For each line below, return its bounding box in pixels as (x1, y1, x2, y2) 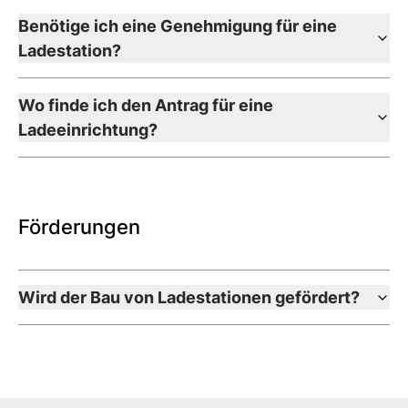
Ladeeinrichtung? (18, 120, 158, 139)
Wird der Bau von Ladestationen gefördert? (18, 288, 360, 307)
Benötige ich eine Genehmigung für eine (18, 16, 337, 36)
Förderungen (18, 215, 140, 239)
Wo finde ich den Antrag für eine (18, 96, 273, 115)
